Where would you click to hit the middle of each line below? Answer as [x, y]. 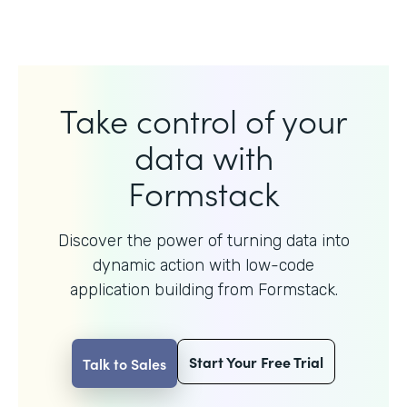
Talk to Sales [124, 363]
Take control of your [203, 119]
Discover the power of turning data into [203, 240]
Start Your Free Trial [256, 361]
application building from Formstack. [203, 289]
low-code [280, 265]
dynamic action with [169, 265]
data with [203, 155]
